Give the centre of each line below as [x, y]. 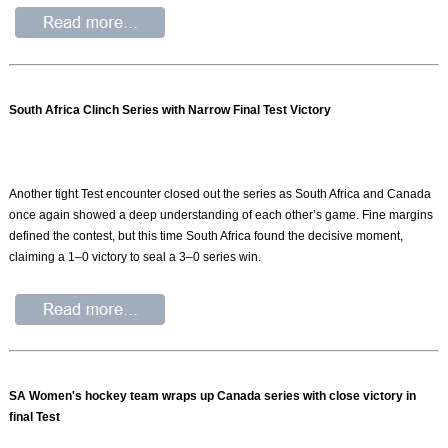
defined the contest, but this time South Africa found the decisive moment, [206, 235]
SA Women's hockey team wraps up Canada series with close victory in [213, 396]
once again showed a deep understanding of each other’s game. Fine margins [221, 214]
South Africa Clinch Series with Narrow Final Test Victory [170, 109]
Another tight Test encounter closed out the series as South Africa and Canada [220, 193]
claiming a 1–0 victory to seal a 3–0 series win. [135, 256]
